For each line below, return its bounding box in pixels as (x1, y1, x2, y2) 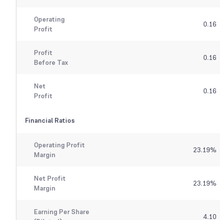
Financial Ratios (25, 116, 75, 125)
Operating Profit (33, 140, 85, 150)
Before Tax (33, 58, 68, 67)
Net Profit (33, 174, 66, 183)
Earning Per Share (33, 207, 89, 217)
